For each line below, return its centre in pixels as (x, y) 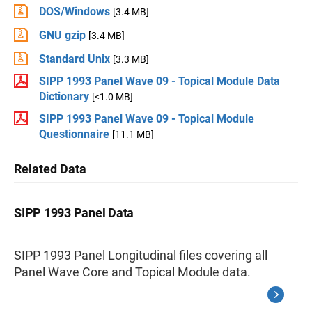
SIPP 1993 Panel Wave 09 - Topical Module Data (159, 81)
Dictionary (64, 96)
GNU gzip (62, 35)
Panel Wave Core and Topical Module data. (132, 272)
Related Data (50, 169)
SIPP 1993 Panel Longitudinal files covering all (141, 255)
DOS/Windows (75, 11)
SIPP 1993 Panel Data (74, 213)
